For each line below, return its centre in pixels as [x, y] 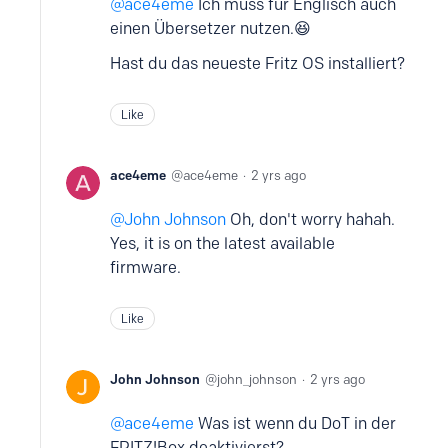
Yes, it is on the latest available [222, 243]
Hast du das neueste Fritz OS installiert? [257, 63]
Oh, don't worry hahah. [310, 219]
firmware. [145, 267]
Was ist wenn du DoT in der [295, 423]
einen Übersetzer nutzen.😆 [210, 28]
